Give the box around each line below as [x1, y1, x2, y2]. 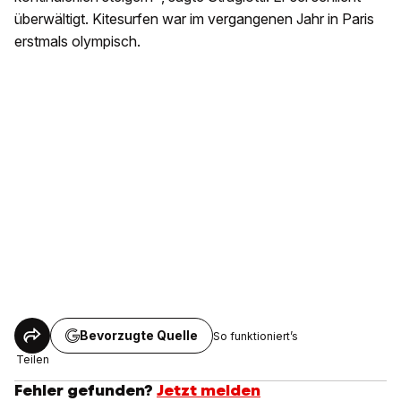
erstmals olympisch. [14, 32, 141, 50]
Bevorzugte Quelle [80, 328, 198, 343]
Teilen [15, 353, 49, 366]
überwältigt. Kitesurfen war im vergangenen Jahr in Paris [14, 10, 374, 28]
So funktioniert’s [213, 328, 298, 343]
